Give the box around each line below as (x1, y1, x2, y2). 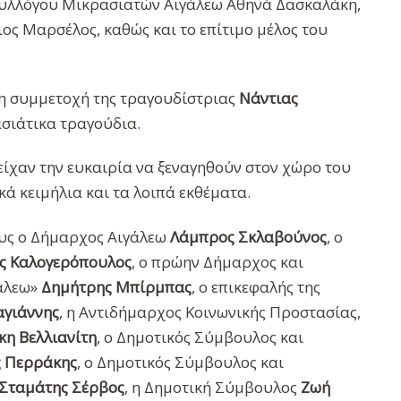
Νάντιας (239, 88, 298, 109)
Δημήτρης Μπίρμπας (41, 276, 192, 297)
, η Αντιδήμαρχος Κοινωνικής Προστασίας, (59, 301, 361, 322)
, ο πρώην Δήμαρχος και (132, 251, 303, 272)
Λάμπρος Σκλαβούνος (170, 226, 327, 247)
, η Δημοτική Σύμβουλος (124, 376, 301, 397)
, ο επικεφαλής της (192, 276, 320, 297)
